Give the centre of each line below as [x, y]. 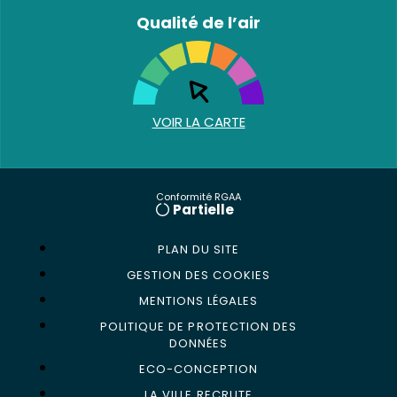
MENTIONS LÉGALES [198, 301]
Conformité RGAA [198, 197]
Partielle [203, 210]
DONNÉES [198, 343]
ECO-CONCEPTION [198, 369]
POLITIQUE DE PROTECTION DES [198, 327]
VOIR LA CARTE [198, 122]
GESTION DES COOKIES [198, 275]
